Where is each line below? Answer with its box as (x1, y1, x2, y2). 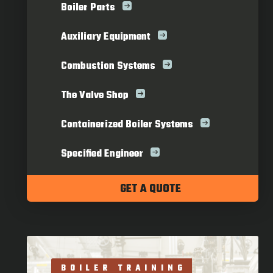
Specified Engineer (61, 146, 143, 162)
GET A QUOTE (119, 180, 181, 198)
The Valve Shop (61, 88, 129, 104)
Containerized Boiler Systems (61, 117, 193, 133)
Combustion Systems (61, 58, 155, 74)
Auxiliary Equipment (61, 29, 151, 45)
